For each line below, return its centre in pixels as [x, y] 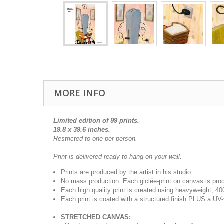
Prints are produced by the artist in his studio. [127, 172]
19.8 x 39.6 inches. [82, 130]
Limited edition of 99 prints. [97, 121]
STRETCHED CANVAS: [96, 217]
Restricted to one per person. [96, 139]
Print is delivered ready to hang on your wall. [118, 157]
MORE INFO [80, 93]
